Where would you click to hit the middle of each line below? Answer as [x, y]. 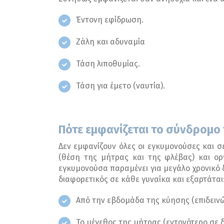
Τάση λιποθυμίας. [108, 63]
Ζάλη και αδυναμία [110, 41]
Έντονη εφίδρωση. [110, 19]
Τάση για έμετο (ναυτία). [120, 85]
